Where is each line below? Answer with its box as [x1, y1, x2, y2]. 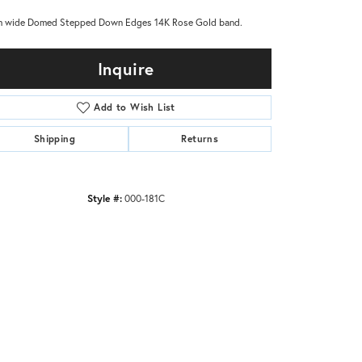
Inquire [97, 57, 155, 80]
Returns [181, 132, 219, 145]
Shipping [33, 132, 75, 145]
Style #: [87, 191, 122, 204]
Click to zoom [186, 255, 245, 270]
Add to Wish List [94, 100, 175, 113]
